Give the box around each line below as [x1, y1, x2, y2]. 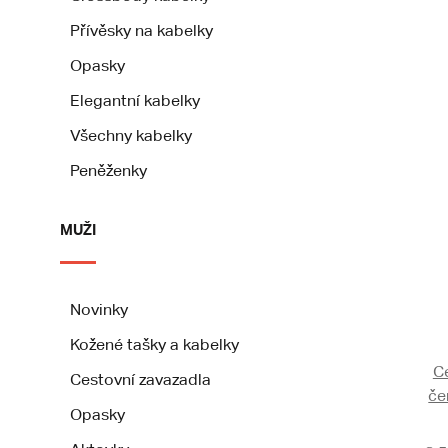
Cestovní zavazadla [70, 370, 211, 389]
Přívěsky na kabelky [70, 21, 213, 40]
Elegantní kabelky [70, 91, 200, 110]
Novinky [70, 300, 128, 319]
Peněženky [70, 161, 147, 180]
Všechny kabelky [70, 126, 192, 145]
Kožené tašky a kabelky [70, 335, 239, 354]
